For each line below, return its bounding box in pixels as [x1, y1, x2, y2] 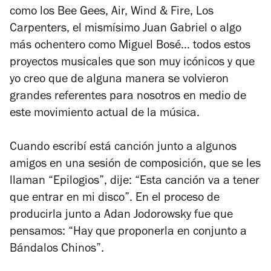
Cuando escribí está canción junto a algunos [10, 142, 237, 155]
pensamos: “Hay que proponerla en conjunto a [10, 227, 247, 240]
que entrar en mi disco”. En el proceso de [10, 193, 220, 206]
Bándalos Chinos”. [10, 244, 104, 256]
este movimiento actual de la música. [10, 108, 200, 121]
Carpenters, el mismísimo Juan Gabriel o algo [10, 24, 241, 36]
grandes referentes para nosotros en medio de [10, 91, 246, 104]
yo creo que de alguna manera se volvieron [10, 74, 229, 87]
